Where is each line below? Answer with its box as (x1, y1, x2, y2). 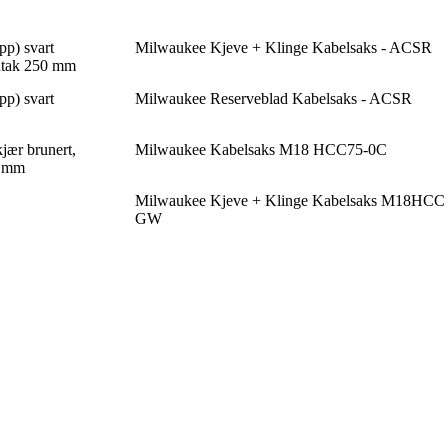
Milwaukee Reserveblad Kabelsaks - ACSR (134, 89, 412, 107)
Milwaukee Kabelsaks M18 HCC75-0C (134, 140, 387, 158)
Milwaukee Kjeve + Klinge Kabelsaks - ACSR (134, 38, 432, 56)
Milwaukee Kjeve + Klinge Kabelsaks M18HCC (134, 191, 445, 209)
